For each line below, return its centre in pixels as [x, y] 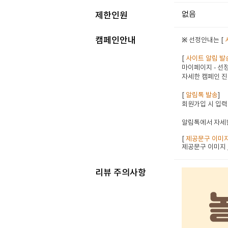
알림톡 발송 [202, 95]
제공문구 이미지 [204, 147]
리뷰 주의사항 [121, 173]
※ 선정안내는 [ [204, 40]
